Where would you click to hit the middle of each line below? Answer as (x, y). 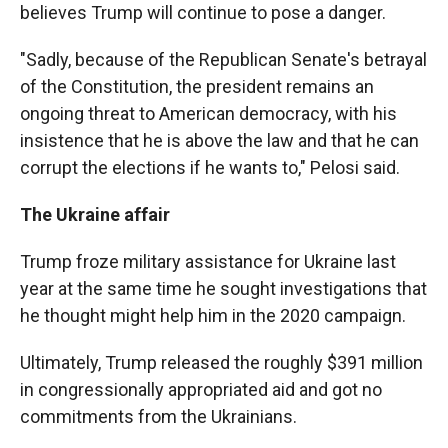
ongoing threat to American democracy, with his (208, 114)
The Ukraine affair (95, 215)
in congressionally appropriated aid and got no (201, 390)
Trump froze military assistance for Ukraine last (208, 262)
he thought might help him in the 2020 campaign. (213, 316)
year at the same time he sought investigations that (223, 289)
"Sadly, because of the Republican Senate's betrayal (223, 60)
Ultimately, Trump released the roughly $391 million (221, 363)
